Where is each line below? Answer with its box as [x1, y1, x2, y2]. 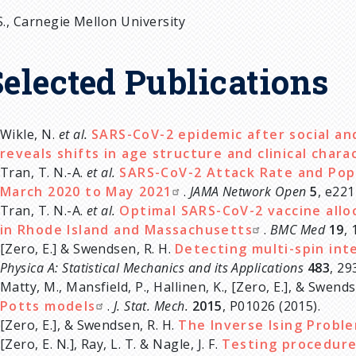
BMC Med [269, 220, 326, 238]
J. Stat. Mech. [113, 296, 189, 315]
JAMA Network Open [189, 182, 307, 200]
